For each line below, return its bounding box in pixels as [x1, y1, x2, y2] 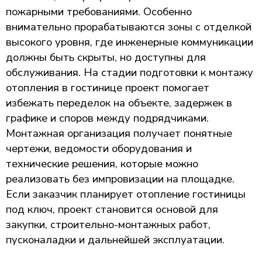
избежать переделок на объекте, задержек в [6, 95, 232, 110]
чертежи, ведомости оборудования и [6, 141, 192, 156]
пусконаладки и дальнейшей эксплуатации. [6, 232, 225, 247]
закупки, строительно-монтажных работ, [6, 217, 211, 232]
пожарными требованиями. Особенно [6, 4, 192, 19]
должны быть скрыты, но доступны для [6, 50, 206, 64]
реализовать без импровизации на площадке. [6, 171, 235, 186]
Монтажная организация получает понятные [6, 126, 232, 140]
